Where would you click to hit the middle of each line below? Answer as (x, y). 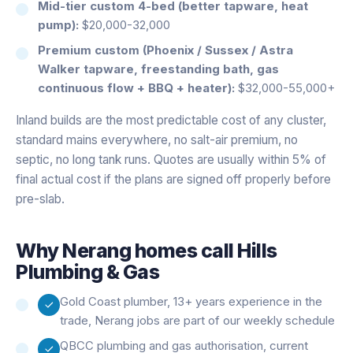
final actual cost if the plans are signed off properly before (173, 179)
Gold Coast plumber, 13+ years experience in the (191, 301)
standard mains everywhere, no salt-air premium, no (157, 139)
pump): (58, 24)
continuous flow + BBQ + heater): (136, 87)
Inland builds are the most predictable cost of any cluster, (171, 120)
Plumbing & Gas (88, 271)
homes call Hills (204, 250)
